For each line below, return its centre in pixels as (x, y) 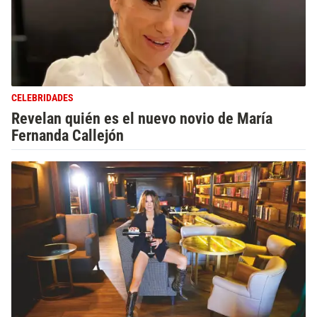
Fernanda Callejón (68, 135)
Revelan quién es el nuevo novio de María (142, 118)
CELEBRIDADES (42, 98)
